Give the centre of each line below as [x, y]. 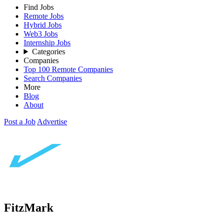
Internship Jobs [47, 43]
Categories [48, 52]
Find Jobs [39, 7]
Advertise [52, 122]
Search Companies [53, 78]
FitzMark [29, 207]
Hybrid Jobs [43, 25]
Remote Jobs [44, 16]
